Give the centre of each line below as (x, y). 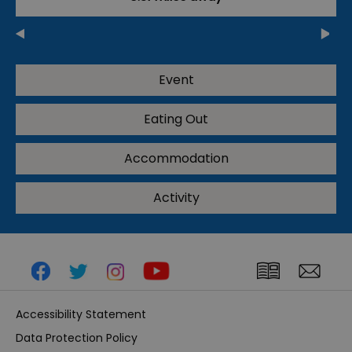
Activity (176, 198)
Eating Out (176, 119)
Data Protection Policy (77, 338)
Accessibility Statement (81, 315)
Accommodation (176, 159)
